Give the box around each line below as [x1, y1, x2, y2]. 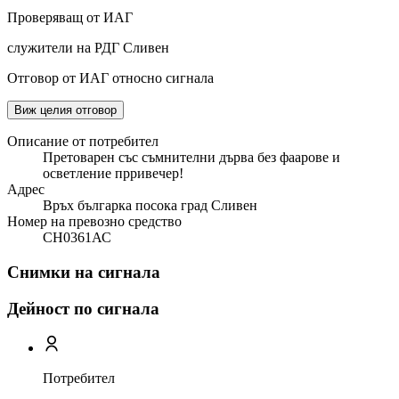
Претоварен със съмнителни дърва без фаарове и [43, 150, 340, 166]
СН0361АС [43, 230, 111, 246]
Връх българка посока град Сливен [43, 198, 257, 214]
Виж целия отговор [14, 103, 117, 118]
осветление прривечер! [43, 166, 183, 182]
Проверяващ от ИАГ [7, 10, 133, 26]
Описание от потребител [7, 134, 159, 150]
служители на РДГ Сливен [7, 40, 169, 56]
